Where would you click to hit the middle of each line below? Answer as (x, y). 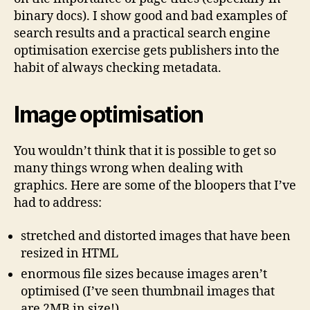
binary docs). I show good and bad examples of (151, 16)
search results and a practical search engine (142, 34)
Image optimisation (109, 115)
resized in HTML (70, 253)
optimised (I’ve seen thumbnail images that (148, 291)
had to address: (58, 203)
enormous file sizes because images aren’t (144, 274)
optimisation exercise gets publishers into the (147, 51)
